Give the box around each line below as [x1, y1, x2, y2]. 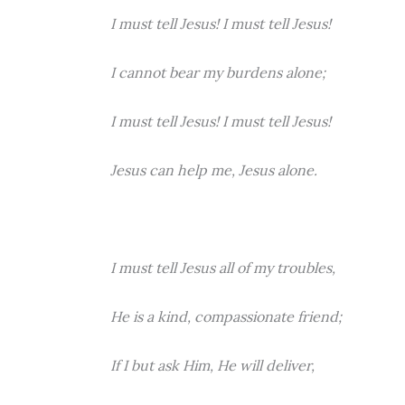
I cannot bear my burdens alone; [110, 63, 325, 81]
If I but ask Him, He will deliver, [110, 356, 315, 374]
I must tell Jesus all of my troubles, [110, 259, 335, 277]
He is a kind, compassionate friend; [110, 307, 342, 325]
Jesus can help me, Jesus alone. [110, 161, 317, 179]
